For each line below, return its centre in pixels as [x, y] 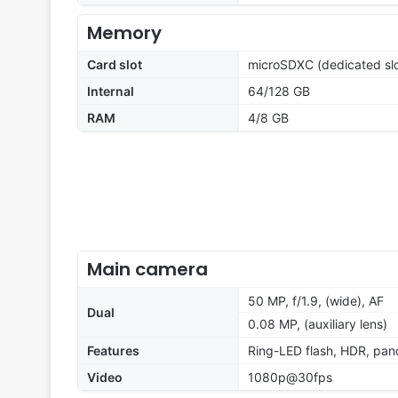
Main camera [147, 270]
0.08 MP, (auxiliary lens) [318, 324]
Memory [124, 33]
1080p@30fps [290, 378]
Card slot [115, 65]
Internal [111, 92]
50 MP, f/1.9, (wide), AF [316, 301]
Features [113, 351]
